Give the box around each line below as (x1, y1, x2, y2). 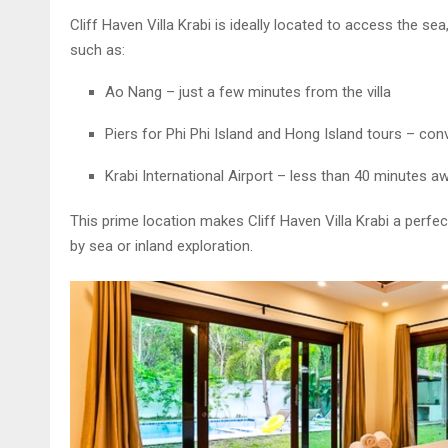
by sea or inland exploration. (69, 237, 253, 256)
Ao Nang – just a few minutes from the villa (104, 83, 391, 102)
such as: (69, 41, 125, 60)
